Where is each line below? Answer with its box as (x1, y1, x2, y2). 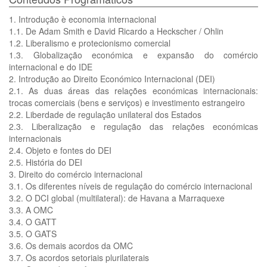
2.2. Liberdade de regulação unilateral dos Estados (9, 108, 201, 120)
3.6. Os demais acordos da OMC (9, 240, 133, 252)
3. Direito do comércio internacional (9, 168, 142, 180)
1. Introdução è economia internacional (9, 13, 156, 25)
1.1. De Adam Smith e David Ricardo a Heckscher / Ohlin (9, 25, 223, 37)
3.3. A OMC (9, 204, 53, 216)
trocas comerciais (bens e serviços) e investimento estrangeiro (9, 97, 245, 108)
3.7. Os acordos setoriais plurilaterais (9, 252, 149, 263)
